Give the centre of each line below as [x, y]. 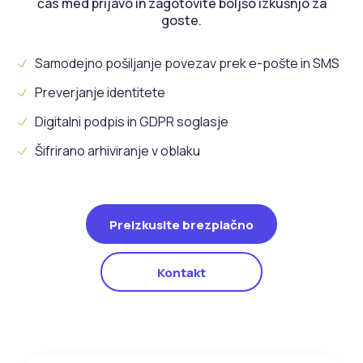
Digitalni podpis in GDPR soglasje [132, 122]
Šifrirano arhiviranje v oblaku [117, 151]
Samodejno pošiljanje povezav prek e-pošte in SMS [187, 64]
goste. [181, 21]
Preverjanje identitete [100, 93]
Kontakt [181, 273]
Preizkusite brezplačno [181, 225]
